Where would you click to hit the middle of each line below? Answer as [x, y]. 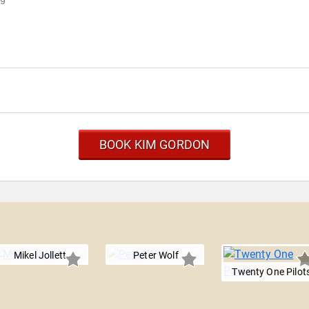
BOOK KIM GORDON [154, 145]
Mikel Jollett [40, 256]
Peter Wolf [156, 256]
